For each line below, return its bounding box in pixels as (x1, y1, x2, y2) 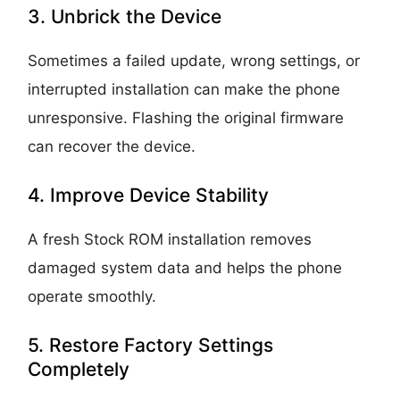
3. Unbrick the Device (28, 4, 222, 28)
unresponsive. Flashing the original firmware (28, 108, 345, 127)
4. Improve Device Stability (28, 183, 270, 206)
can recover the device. (28, 137, 196, 155)
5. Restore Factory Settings (28, 333, 274, 356)
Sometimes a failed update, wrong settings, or (28, 51, 361, 70)
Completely (28, 357, 130, 380)
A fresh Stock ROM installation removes (28, 229, 312, 248)
